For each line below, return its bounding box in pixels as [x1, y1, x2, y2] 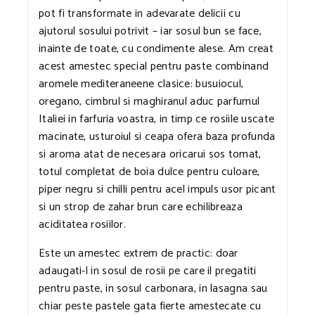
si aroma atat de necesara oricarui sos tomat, [39, 144, 262, 164]
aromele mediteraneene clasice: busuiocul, [39, 74, 244, 94]
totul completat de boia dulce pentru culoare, [39, 162, 260, 181]
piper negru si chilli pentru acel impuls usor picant [39, 179, 276, 199]
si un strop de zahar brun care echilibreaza [39, 197, 243, 217]
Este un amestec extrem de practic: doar [39, 243, 238, 263]
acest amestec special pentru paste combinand [39, 56, 269, 76]
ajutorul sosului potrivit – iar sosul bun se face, [39, 21, 262, 41]
